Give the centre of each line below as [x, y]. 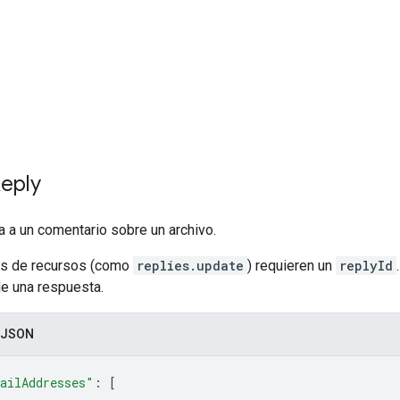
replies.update [190, 265]
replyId [366, 265]
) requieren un [292, 265]
